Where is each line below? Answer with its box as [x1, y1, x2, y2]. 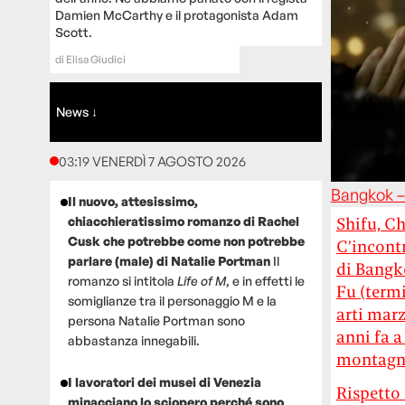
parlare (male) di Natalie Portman [67, 252, 273, 268]
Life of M [176, 272, 226, 288]
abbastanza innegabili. [67, 332, 200, 348]
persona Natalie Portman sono [67, 312, 245, 328]
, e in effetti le [225, 272, 305, 288]
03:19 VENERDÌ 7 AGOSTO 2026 [58, 152, 246, 170]
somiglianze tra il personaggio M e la [67, 292, 277, 308]
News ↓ [56, 103, 99, 119]
